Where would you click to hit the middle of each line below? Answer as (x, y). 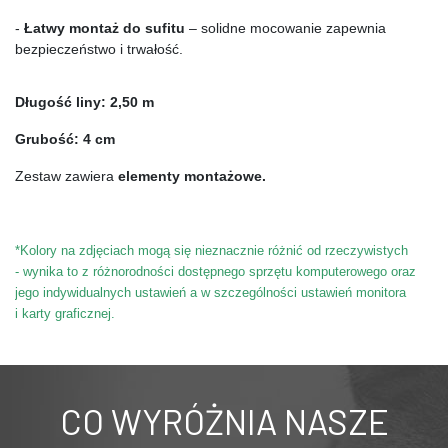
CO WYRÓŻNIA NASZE (224, 420)
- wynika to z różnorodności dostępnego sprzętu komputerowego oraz (215, 271)
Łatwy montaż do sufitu (104, 27)
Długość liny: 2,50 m (84, 101)
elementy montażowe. (192, 175)
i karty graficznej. (65, 313)
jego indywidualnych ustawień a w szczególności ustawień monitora (210, 292)
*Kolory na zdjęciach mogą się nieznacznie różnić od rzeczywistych (211, 250)
